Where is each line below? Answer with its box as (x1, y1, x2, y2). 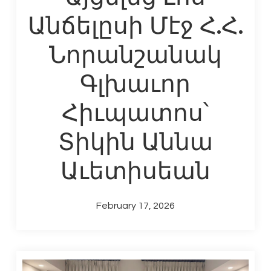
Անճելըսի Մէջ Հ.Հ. (27, 8, 243, 41)
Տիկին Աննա (57, 124, 213, 157)
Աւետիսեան (60, 153, 211, 186)
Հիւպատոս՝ (62, 95, 209, 128)
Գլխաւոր (80, 66, 191, 99)
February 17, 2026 (96, 201, 175, 211)
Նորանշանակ (48, 37, 222, 70)
